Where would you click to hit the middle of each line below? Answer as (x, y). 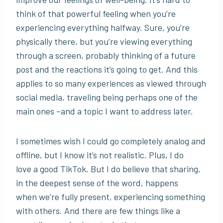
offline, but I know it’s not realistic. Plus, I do (100, 155)
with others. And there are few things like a (98, 211)
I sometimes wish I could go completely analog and (111, 141)
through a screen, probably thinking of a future (106, 56)
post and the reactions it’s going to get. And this (107, 69)
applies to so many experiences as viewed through (111, 83)
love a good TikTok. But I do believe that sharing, (108, 169)
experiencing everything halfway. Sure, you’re (103, 28)
